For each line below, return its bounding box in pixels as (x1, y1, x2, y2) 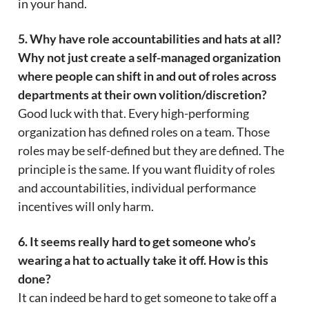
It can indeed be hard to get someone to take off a (18, 290, 277, 306)
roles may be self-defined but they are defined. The (18, 143, 284, 159)
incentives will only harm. (18, 199, 154, 215)
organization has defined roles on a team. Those (18, 124, 270, 140)
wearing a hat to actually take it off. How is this (18, 252, 268, 268)
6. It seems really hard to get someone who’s (18, 234, 256, 250)
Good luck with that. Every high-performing (18, 106, 249, 121)
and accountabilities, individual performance (18, 180, 256, 196)
